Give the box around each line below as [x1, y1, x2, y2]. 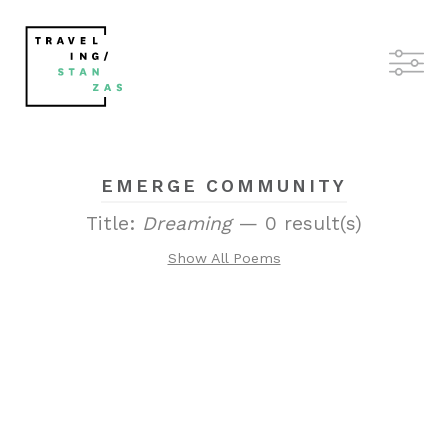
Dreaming [142, 212, 231, 235]
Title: [86, 212, 142, 235]
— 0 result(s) [231, 212, 362, 235]
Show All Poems [167, 249, 281, 266]
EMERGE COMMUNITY [101, 176, 347, 196]
